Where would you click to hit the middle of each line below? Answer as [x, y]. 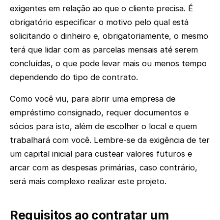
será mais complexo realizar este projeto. [88, 181]
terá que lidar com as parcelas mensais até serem [104, 49]
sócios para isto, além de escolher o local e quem [103, 126]
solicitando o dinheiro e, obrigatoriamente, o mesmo [109, 36]
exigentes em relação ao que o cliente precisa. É [101, 8]
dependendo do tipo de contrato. [74, 77]
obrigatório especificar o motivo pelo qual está [99, 22]
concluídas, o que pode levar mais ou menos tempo [108, 63]
